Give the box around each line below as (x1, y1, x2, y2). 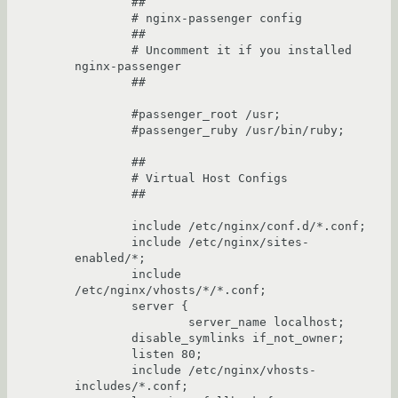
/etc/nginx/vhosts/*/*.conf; (75, 283, 267, 297)
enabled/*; (75, 251, 146, 265)
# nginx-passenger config (75, 12, 131, 25)
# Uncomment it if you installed (75, 44, 131, 57)
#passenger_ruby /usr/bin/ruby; (75, 123, 131, 137)
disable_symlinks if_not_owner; (75, 331, 131, 345)
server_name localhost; (75, 315, 188, 329)
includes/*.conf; (75, 379, 188, 393)
